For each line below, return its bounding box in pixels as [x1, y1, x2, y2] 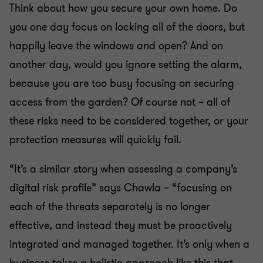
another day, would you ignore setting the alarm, [9, 58, 242, 72]
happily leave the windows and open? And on [9, 39, 223, 53]
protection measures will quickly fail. [9, 133, 181, 147]
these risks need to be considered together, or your [9, 114, 248, 128]
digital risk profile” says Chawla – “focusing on [9, 181, 232, 195]
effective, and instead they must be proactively [9, 218, 232, 232]
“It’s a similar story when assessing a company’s [9, 162, 237, 176]
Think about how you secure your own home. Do [9, 1, 237, 15]
